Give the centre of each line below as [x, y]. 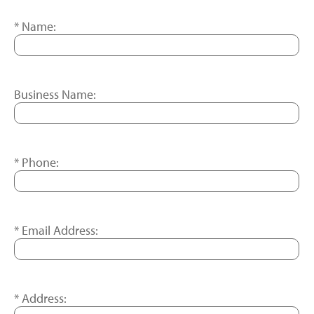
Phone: [40, 162]
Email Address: [60, 230]
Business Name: [55, 94]
